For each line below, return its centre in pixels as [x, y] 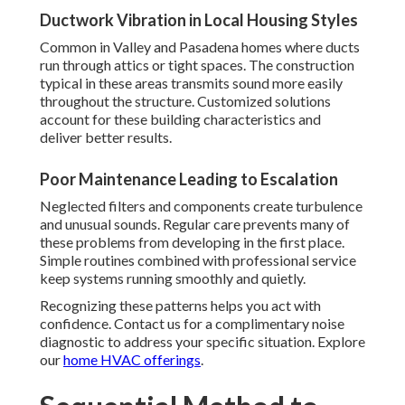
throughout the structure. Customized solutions [185, 101]
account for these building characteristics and [180, 119]
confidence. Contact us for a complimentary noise [192, 324]
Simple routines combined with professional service [198, 260]
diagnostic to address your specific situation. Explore [202, 342]
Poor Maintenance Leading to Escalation [189, 179]
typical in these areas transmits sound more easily [191, 83]
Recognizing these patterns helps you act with [180, 306]
